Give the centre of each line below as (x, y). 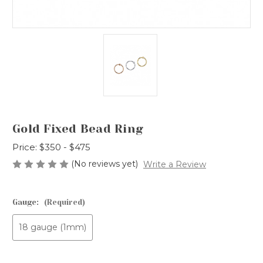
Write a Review (174, 164)
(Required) (64, 202)
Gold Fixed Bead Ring (78, 129)
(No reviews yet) (104, 164)
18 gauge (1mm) (52, 227)
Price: (25, 147)
